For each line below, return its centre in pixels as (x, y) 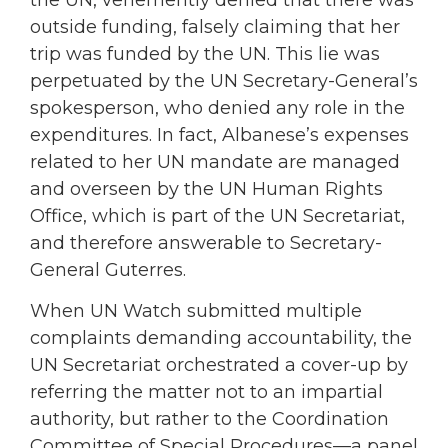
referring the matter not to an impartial (206, 392)
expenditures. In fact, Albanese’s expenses (219, 134)
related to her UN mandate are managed (215, 161)
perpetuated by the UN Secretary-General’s (224, 80)
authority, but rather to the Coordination (209, 419)
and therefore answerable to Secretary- (206, 242)
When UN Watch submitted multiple (196, 311)
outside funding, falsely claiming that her (215, 26)
